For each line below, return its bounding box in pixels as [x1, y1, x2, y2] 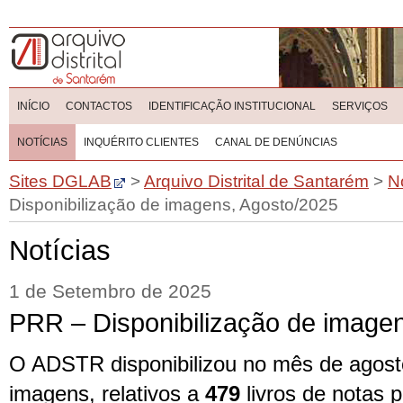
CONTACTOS [66, 100, 132, 112]
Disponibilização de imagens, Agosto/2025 [9, 195, 338, 214]
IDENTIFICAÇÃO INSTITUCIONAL [148, 100, 316, 112]
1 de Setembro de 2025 [9, 281, 211, 302]
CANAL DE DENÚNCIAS [215, 136, 337, 148]
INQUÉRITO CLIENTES [84, 136, 199, 148]
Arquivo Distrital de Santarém [144, 172, 369, 191]
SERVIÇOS [332, 100, 388, 112]
